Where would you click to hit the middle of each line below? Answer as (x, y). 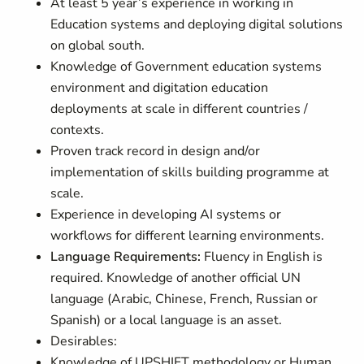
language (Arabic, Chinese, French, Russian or (184, 299)
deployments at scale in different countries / (180, 109)
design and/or (221, 151)
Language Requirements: (126, 257)
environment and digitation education (160, 88)
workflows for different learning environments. (188, 236)
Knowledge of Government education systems (186, 67)
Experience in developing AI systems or (166, 214)
